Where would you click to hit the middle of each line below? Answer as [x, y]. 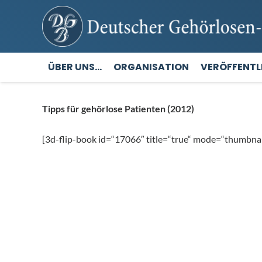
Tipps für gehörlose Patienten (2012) [118, 108]
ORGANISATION [151, 67]
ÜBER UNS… [75, 67]
